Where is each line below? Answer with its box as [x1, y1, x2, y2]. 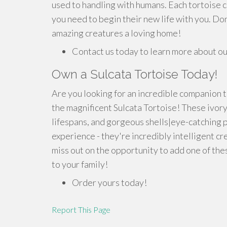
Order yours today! [72, 177, 147, 188]
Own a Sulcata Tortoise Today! [52, 67, 217, 82]
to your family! [52, 159, 108, 170]
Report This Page [52, 205, 110, 214]
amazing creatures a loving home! [52, 27, 181, 39]
